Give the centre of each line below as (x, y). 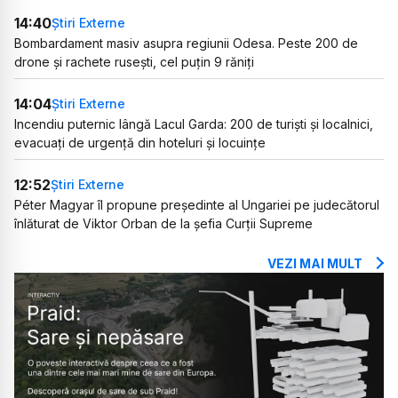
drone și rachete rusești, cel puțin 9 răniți (134, 61)
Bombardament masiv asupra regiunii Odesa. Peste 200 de (186, 43)
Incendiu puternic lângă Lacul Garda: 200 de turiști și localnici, (194, 123)
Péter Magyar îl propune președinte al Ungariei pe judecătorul (197, 204)
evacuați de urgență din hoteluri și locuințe (140, 142)
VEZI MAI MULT (315, 263)
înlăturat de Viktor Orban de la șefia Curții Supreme (163, 223)
